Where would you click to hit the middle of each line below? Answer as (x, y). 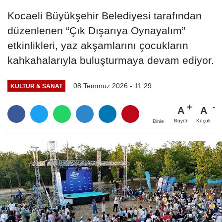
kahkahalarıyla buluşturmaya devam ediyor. (111, 60)
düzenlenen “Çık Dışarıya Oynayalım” (96, 31)
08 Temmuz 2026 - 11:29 (112, 86)
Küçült (203, 121)
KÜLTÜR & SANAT (36, 86)
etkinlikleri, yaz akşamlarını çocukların (98, 46)
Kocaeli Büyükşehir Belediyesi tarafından (105, 16)
